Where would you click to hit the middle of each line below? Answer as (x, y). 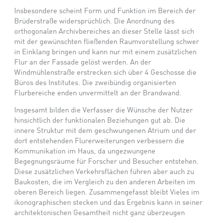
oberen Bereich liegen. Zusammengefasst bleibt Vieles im (107, 193)
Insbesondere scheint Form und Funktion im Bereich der (105, 11)
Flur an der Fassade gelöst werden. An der (83, 62)
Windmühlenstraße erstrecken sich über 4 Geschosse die (106, 73)
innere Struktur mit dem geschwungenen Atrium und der (105, 131)
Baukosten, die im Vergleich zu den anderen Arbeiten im (105, 183)
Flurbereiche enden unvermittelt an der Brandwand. (98, 93)
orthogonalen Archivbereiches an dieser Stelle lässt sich (104, 32)
